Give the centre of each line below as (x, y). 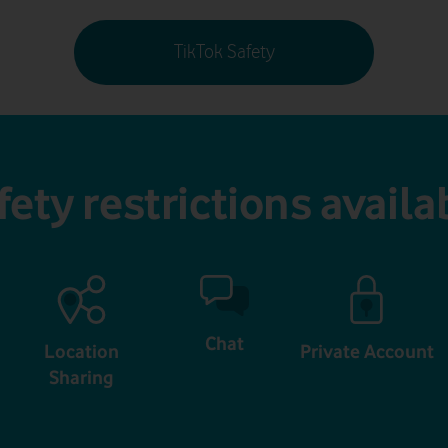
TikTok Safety (224, 52)
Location (81, 350)
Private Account (366, 350)
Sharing (81, 376)
